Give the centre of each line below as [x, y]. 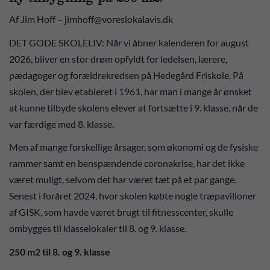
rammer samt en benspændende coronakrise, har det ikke [127, 163]
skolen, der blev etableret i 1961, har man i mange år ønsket [130, 91]
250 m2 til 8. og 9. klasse [60, 251]
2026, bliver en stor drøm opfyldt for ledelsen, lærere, [118, 58]
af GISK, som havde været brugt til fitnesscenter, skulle [121, 212]
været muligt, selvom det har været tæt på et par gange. [123, 179]
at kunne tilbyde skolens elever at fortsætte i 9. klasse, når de [133, 107]
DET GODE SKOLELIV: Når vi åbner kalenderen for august [129, 42]
